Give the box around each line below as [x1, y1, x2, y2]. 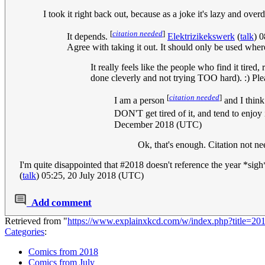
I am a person [114, 95, 167, 106]
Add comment [31, 197, 92, 209]
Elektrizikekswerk [167, 31, 235, 41]
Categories [5, 226, 44, 237]
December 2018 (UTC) [114, 119, 202, 130]
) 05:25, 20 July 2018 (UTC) [36, 170, 144, 180]
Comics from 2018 [28, 246, 98, 257]
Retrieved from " [5, 215, 67, 226]
